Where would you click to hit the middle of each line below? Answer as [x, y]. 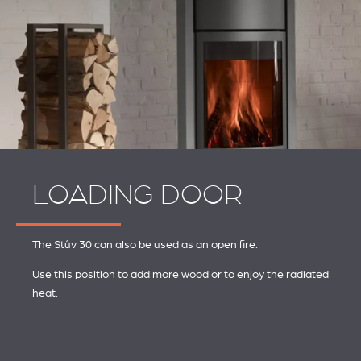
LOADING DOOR [137, 195]
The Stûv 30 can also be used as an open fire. [145, 244]
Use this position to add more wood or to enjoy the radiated [180, 274]
